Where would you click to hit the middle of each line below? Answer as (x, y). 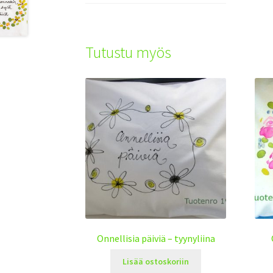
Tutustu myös (129, 52)
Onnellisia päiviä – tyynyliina (156, 238)
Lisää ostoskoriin (156, 261)
